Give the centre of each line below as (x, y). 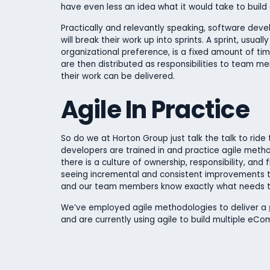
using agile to (161, 219)
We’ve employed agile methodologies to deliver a (165, 207)
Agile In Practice (155, 110)
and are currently (96, 219)
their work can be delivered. (118, 76)
